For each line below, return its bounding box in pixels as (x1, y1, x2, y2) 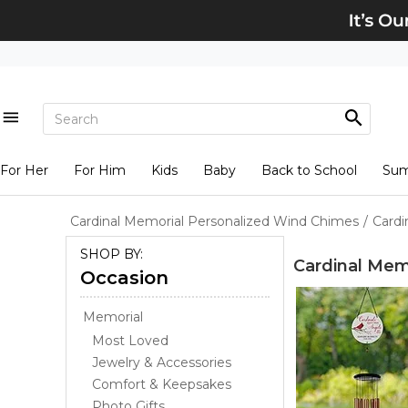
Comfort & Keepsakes (92, 376, 231, 393)
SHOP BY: (80, 246, 143, 262)
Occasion (80, 267, 168, 289)
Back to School (260, 162, 357, 178)
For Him (73, 162, 126, 178)
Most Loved (92, 332, 168, 349)
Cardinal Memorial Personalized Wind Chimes (70, 213, 359, 229)
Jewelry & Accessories (92, 354, 231, 371)
